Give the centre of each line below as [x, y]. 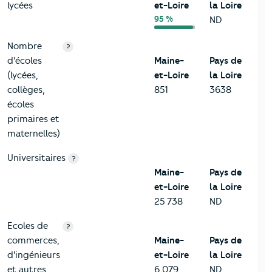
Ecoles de [28, 226]
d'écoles [25, 61]
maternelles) [34, 134]
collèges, [26, 90]
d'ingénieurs [34, 255]
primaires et [33, 119]
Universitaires [36, 158]
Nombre [25, 46]
